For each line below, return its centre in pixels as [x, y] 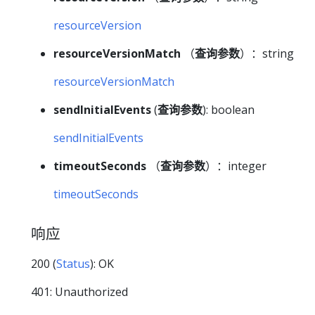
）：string [267, 54]
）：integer [236, 166]
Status [73, 263]
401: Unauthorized [79, 291]
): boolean [229, 110]
